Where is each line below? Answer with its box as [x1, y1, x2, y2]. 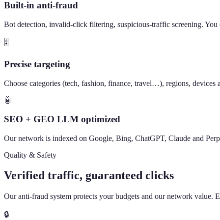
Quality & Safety [4, 150, 56, 159]
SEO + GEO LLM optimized [4, 113, 120, 124]
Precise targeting [4, 59, 70, 70]
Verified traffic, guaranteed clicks [4, 169, 174, 182]
